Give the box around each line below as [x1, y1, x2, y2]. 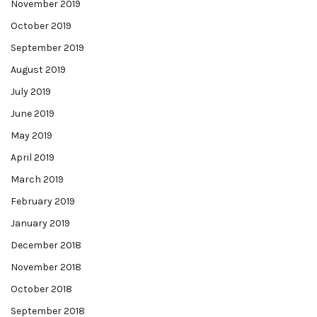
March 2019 [11, 173, 64, 185]
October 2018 [11, 283, 72, 295]
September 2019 [11, 42, 84, 54]
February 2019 [11, 195, 75, 207]
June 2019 [11, 108, 54, 120]
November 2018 [11, 261, 81, 273]
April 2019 [11, 151, 54, 163]
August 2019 [11, 64, 66, 76]
